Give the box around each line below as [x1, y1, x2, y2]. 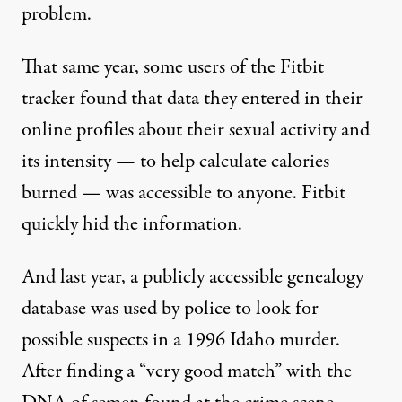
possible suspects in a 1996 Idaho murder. [22, 326, 340, 354]
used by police [123, 294, 231, 323]
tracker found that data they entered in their [22, 84, 363, 113]
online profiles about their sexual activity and [22, 116, 370, 144]
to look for [231, 294, 319, 323]
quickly [22, 210, 78, 239]
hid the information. [78, 210, 242, 239]
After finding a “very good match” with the [22, 357, 352, 386]
